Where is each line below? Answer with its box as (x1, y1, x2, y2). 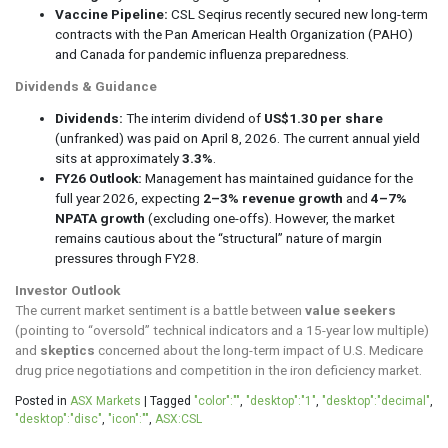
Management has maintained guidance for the (142, 170, 413, 187)
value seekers (305, 302, 396, 319)
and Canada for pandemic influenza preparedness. (55, 46, 349, 63)
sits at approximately (55, 150, 182, 167)
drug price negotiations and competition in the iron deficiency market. (15, 362, 422, 379)
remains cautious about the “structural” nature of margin (55, 230, 382, 247)
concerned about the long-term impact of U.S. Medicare (95, 342, 423, 359)
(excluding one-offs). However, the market (145, 210, 395, 227)
